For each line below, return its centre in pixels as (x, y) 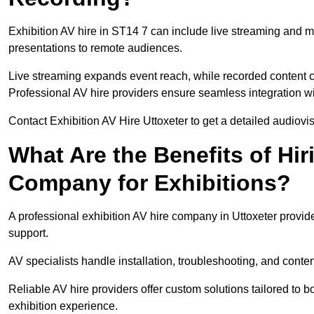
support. (28, 233)
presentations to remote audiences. (95, 48)
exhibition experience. (63, 306)
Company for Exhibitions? (150, 183)
